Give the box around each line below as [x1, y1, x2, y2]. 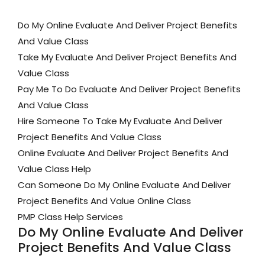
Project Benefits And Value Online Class [18, 195, 191, 208]
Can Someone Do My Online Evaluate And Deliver [18, 179, 231, 192]
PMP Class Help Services [18, 211, 123, 224]
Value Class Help [18, 163, 91, 176]
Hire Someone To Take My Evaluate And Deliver [18, 115, 222, 128]
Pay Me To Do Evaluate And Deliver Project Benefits [18, 83, 241, 96]
